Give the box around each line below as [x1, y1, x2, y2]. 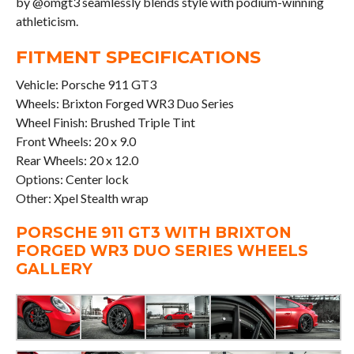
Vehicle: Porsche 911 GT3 [15, 77, 156, 92]
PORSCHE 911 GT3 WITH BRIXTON [15, 223, 292, 243]
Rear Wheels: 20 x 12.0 [15, 153, 138, 168]
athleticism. [15, 13, 78, 29]
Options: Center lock [15, 171, 129, 187]
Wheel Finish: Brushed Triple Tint [15, 115, 195, 130]
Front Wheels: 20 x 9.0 [15, 134, 136, 149]
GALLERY [15, 259, 92, 279]
